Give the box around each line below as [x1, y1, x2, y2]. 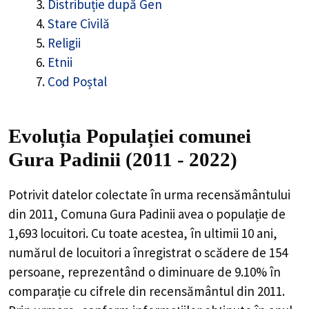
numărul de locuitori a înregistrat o [8, 243, 204, 261]
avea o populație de [175, 205, 286, 222]
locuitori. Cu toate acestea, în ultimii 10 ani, [37, 224, 277, 241]
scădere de [204, 243, 269, 261]
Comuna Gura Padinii [61, 205, 175, 222]
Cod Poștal [48, 73, 107, 90]
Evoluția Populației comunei [8, 124, 251, 147]
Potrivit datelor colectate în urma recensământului [8, 186, 290, 203]
